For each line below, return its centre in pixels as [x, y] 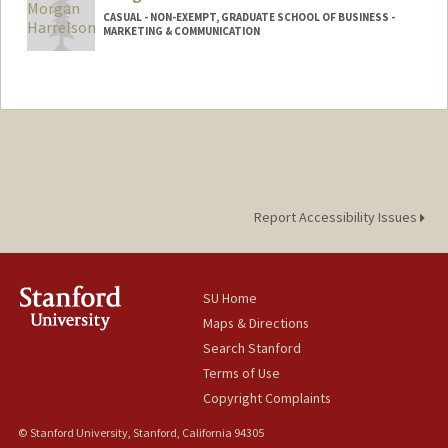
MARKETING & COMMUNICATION [181, 31]
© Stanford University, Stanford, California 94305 [140, 433]
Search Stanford [252, 348]
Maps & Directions [256, 323]
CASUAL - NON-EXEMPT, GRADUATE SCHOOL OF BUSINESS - [248, 17]
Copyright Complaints [267, 398]
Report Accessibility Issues [336, 217]
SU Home [230, 298]
